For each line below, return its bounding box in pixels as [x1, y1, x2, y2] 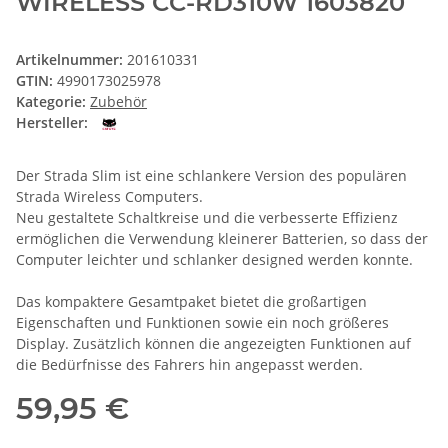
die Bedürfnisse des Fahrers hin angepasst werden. [16, 354, 363, 374]
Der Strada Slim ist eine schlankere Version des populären [16, 165, 407, 185]
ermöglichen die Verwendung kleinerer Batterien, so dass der [16, 228, 428, 248]
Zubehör [90, 91, 147, 111]
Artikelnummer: [16, 49, 127, 69]
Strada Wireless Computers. [16, 186, 203, 206]
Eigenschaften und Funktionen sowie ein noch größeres [16, 312, 389, 332]
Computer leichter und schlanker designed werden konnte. [16, 249, 413, 269]
